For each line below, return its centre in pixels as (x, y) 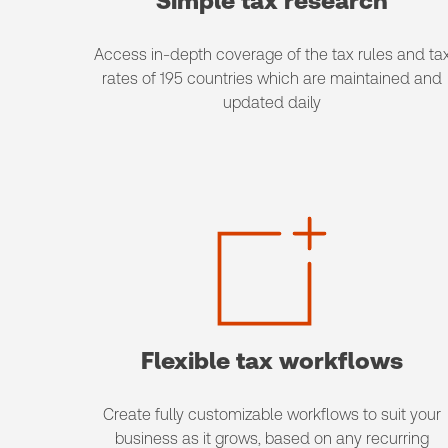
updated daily (272, 102)
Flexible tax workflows (272, 361)
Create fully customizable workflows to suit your (272, 414)
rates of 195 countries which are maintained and (272, 78)
